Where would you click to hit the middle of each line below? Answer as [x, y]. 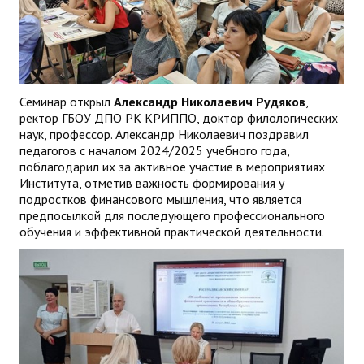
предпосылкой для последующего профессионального [172, 216]
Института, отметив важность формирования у [152, 183]
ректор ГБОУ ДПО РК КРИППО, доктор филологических [179, 118]
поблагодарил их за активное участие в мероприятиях [172, 167]
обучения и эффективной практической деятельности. [172, 232]
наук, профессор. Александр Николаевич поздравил [164, 134]
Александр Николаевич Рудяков [210, 102]
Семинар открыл [67, 102]
